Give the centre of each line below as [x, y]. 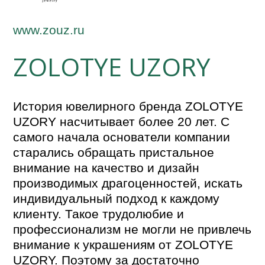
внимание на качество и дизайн [106, 167]
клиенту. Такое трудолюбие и [99, 214]
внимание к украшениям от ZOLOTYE [123, 244]
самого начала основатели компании [122, 137]
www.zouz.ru [49, 30]
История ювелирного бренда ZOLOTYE [128, 106]
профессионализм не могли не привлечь [132, 229]
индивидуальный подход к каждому [117, 198]
